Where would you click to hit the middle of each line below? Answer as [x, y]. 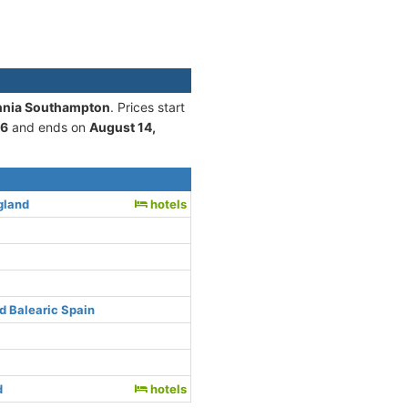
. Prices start [148, 107]
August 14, [122, 127]
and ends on [49, 127]
